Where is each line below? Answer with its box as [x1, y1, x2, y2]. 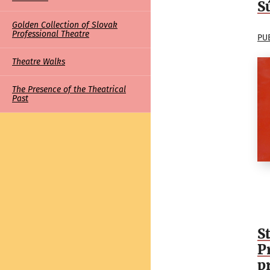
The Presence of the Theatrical [12, 84, 126, 95]
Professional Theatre [12, 29, 89, 40]
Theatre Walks [12, 57, 65, 67]
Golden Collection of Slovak [12, 20, 118, 31]
